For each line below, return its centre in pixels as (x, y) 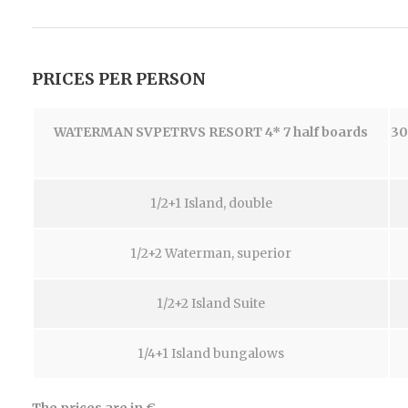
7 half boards (326, 132)
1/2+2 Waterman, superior (211, 253)
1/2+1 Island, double (211, 203)
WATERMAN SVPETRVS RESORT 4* (168, 132)
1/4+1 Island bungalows (211, 353)
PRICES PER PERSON (119, 79)
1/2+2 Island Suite (211, 303)
